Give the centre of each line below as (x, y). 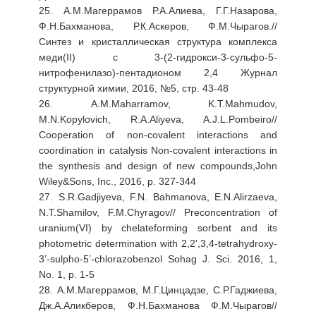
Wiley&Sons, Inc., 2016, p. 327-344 (117, 181)
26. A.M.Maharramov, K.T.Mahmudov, (158, 103)
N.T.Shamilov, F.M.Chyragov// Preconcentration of (158, 212)
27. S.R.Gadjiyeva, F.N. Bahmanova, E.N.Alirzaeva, (158, 196)
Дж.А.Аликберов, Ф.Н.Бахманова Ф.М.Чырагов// (158, 305)
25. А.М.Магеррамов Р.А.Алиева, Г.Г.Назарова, (158, 10)
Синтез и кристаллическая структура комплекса (158, 41)
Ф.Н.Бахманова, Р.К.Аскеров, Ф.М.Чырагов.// (158, 26)
